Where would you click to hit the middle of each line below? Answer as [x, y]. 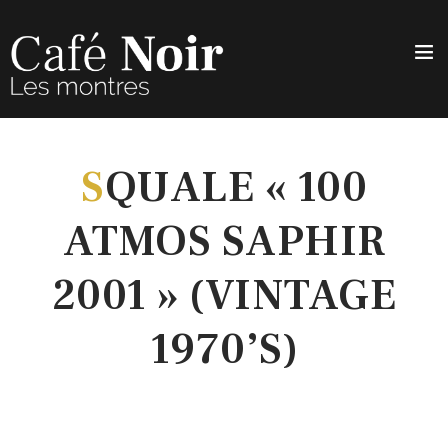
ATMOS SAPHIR [224, 242]
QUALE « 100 [235, 188]
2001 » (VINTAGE [224, 296]
